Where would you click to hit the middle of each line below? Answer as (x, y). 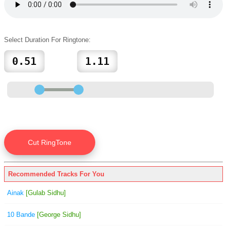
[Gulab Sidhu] (45, 193)
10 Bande (21, 214)
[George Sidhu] (58, 214)
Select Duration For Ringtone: (47, 40)
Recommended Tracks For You (56, 174)
